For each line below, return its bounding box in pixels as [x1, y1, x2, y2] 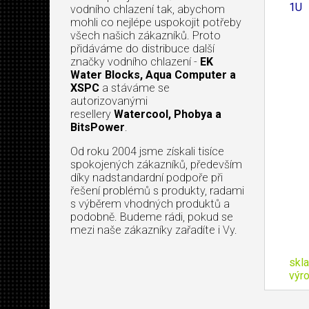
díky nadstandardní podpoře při [70, 170, 223, 184]
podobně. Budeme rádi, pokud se [70, 210, 233, 223]
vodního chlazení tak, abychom [70, 2, 225, 16]
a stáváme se [99, 81, 170, 94]
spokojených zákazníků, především [70, 157, 242, 171]
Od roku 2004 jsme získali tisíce [70, 144, 224, 158]
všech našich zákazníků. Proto [70, 28, 221, 42]
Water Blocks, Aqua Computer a [70, 68, 236, 81]
